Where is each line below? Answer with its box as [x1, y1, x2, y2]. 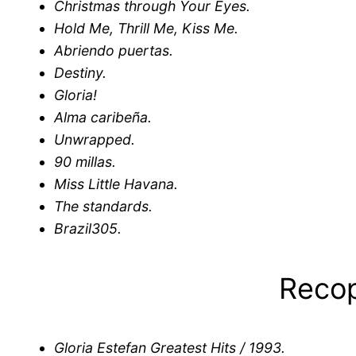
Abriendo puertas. [54, 41, 173, 59]
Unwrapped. [54, 130, 135, 148]
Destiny [54, 64, 103, 81]
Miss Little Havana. [54, 175, 178, 192]
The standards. [54, 197, 153, 215]
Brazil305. [54, 219, 122, 237]
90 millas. [54, 153, 116, 170]
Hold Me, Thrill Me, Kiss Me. [54, 19, 238, 37]
